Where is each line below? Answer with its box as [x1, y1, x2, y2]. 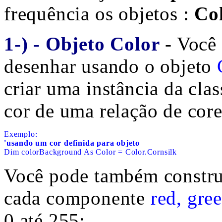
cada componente [4, 187, 151, 209]
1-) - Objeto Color [4, 33, 160, 55]
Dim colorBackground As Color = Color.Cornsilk [4, 148, 177, 156]
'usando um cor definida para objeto [4, 139, 140, 147]
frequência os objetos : [4, 3, 195, 24]
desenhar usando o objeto [4, 55, 217, 77]
